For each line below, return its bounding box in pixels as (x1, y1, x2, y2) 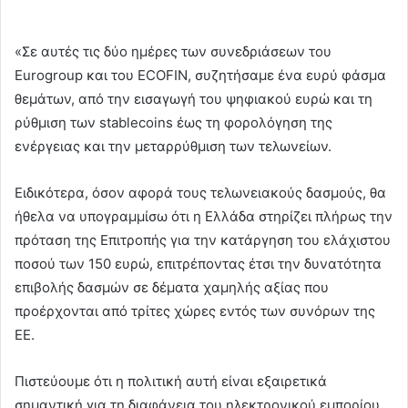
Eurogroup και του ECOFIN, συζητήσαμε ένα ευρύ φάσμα (15, 66, 386, 85)
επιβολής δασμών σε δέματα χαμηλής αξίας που (15, 279, 329, 297)
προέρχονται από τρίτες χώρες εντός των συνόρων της (15, 302, 375, 321)
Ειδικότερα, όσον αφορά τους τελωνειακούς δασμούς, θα (15, 184, 386, 202)
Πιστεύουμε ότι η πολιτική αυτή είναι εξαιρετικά (15, 372, 327, 391)
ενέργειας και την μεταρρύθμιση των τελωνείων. (15, 138, 331, 156)
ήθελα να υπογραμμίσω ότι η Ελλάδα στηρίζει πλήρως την (15, 208, 393, 226)
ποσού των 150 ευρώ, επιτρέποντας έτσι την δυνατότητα (15, 255, 382, 273)
